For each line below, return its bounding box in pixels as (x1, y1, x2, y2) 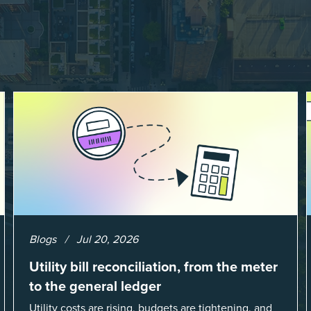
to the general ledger (28, 275, 161, 296)
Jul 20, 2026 (76, 230, 138, 247)
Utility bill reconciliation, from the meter (28, 255, 278, 277)
